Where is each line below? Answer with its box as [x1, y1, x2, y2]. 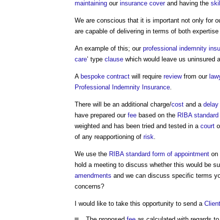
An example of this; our [75, 45, 143, 52]
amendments [75, 172, 111, 179]
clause [105, 55, 123, 63]
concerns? [75, 183, 104, 190]
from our [182, 73, 209, 80]
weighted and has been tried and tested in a [75, 122, 200, 130]
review [164, 73, 182, 80]
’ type [87, 55, 105, 63]
